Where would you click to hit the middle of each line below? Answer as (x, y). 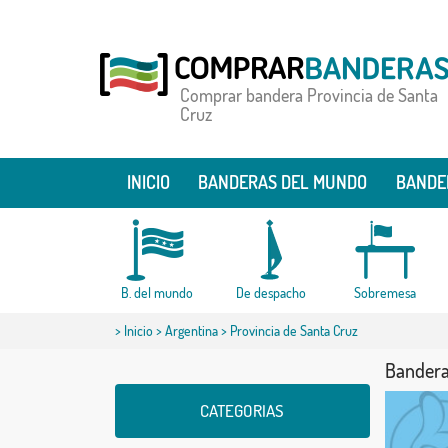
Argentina (191, 330)
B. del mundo (156, 292)
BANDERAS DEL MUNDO (283, 182)
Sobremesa (384, 292)
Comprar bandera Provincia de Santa (308, 95)
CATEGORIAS (242, 410)
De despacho (270, 292)
